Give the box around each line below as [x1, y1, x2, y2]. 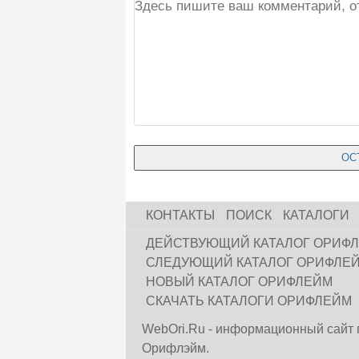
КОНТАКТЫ [146, 208, 215, 223]
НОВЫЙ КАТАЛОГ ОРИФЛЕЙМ [146, 275, 333, 289]
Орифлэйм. [142, 341, 212, 356]
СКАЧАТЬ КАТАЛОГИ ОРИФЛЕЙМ [146, 294, 352, 309]
